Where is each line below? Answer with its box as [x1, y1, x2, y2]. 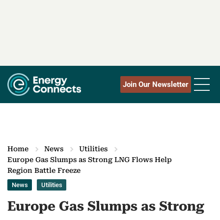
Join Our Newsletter [123, 80, 189, 89]
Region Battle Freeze [7, 166, 81, 175]
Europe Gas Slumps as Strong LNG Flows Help [7, 156, 172, 164]
